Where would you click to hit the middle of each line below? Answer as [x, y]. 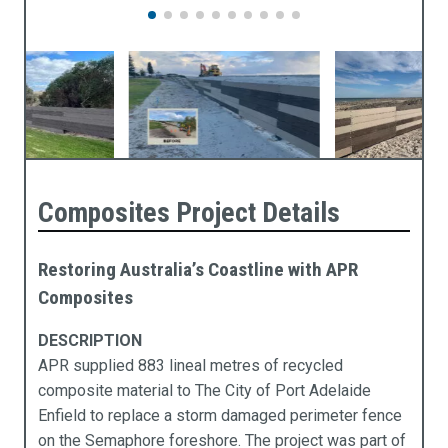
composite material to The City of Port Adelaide [204, 390]
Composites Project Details [188, 213]
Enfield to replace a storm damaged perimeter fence [219, 415]
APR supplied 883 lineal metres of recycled [190, 365]
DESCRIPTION [89, 340]
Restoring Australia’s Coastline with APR [197, 269]
